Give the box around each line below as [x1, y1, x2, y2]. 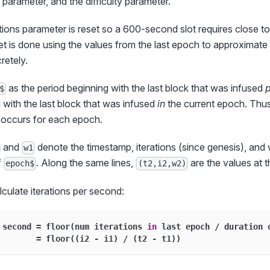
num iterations [75, 221, 147, 231]
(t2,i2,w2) [137, 159, 186, 169]
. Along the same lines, [36, 157, 136, 169]
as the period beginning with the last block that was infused [6, 82, 266, 95]
